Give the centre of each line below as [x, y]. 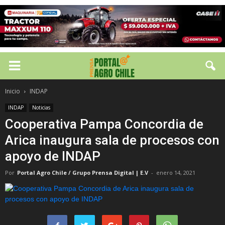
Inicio [13, 91]
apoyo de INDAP [53, 156]
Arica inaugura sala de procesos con [112, 140]
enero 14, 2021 [176, 173]
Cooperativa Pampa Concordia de [104, 124]
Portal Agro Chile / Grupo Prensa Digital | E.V [83, 173]
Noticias [41, 107]
